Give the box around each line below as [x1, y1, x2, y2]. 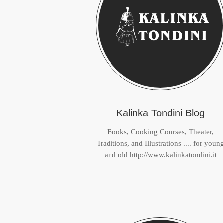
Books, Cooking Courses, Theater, [107, 128, 214, 136]
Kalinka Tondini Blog [116, 108, 205, 118]
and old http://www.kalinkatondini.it [104, 151, 217, 159]
